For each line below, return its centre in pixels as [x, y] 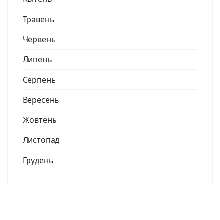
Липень [37, 59]
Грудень [38, 160]
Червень [39, 39]
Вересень [41, 100]
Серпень [39, 80]
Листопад [41, 140]
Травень [39, 19]
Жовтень [40, 120]
